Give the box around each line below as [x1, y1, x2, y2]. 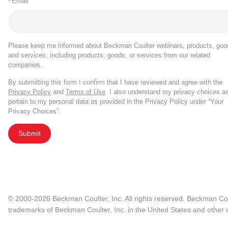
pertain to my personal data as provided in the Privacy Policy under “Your [8, 98, 223, 106]
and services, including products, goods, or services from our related [8, 51, 210, 60]
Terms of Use [66, 88, 105, 96]
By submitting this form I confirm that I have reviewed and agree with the [8, 78, 222, 87]
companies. [8, 61, 42, 69]
